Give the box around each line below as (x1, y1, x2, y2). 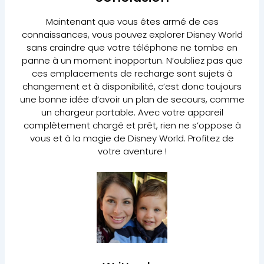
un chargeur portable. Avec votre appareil (41, 105, 223, 118)
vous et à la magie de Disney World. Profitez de (30, 131, 234, 144)
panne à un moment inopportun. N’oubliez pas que (21, 54, 243, 67)
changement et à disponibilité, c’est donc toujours (22, 80, 242, 93)
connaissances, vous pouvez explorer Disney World (21, 28, 243, 41)
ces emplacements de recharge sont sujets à (31, 67, 233, 80)
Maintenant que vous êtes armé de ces (45, 15, 219, 28)
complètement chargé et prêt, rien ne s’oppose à (23, 118, 241, 131)
